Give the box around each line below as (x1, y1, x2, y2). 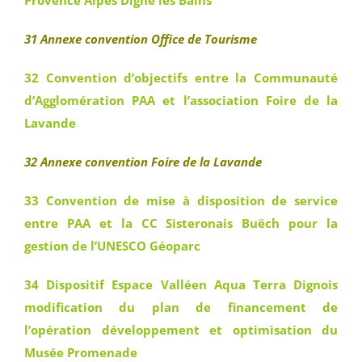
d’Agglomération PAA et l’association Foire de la (24, 92, 338, 108)
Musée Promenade (24, 344, 137, 360)
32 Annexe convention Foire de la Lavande (24, 154, 262, 170)
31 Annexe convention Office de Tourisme (24, 31, 257, 47)
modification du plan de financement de (24, 299, 338, 315)
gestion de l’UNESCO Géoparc (24, 238, 200, 254)
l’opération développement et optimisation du (24, 322, 338, 338)
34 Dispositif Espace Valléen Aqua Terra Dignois (24, 276, 338, 293)
